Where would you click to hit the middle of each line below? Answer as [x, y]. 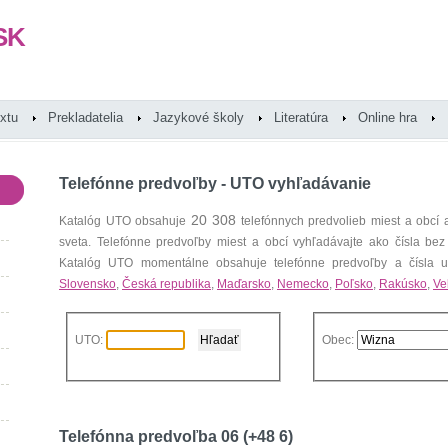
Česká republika [166, 284]
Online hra [387, 117]
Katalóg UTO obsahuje [125, 221]
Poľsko [354, 284]
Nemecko [303, 284]
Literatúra [301, 117]
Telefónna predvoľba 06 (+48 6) [176, 436]
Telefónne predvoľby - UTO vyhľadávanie [215, 183]
